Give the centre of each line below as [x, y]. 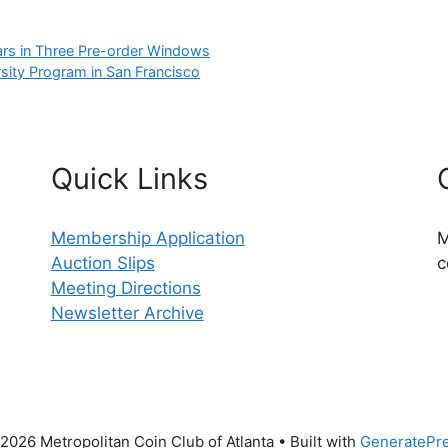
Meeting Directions [125, 288]
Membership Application [147, 238]
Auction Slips [102, 263]
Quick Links [129, 179]
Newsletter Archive [127, 313]
